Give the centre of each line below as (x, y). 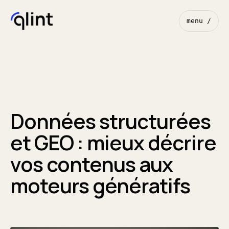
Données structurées (110, 121)
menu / (199, 21)
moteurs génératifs (100, 185)
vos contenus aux (91, 164)
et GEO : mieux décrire (113, 142)
